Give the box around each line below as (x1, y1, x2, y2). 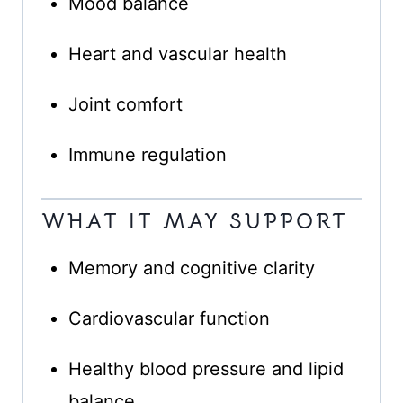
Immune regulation (67, 144, 227, 166)
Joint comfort (67, 94, 183, 116)
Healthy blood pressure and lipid (67, 358, 344, 381)
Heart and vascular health (67, 43, 287, 66)
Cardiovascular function (67, 308, 270, 330)
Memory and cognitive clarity (67, 257, 315, 280)
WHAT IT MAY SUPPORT (40, 208, 348, 236)
